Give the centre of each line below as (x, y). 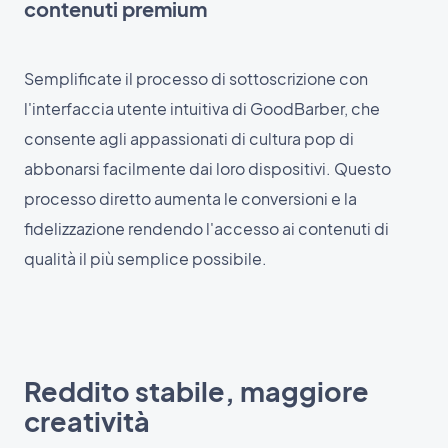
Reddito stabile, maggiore (196, 390)
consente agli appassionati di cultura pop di (189, 138)
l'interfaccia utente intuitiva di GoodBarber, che (202, 108)
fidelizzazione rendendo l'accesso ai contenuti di (206, 228)
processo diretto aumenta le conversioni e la (190, 198)
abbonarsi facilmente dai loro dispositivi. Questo (207, 168)
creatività (87, 420)
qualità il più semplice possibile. (145, 258)
